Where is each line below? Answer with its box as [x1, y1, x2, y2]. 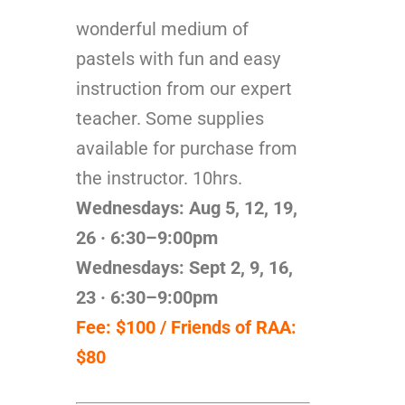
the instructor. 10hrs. [76, 166, 242, 189]
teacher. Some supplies [76, 107, 264, 129]
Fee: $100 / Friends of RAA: [76, 316, 297, 338]
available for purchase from [76, 137, 297, 159]
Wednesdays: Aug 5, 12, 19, [76, 196, 297, 219]
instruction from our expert [76, 77, 292, 99]
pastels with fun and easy [76, 47, 280, 70]
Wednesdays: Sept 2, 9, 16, [76, 256, 293, 278]
